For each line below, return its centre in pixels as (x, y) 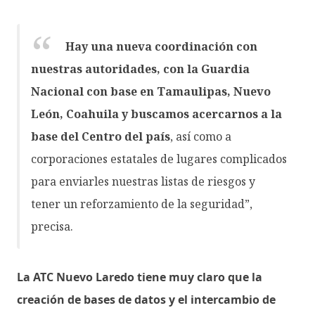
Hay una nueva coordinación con (161, 47)
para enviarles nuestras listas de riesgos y (143, 182)
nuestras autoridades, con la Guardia (140, 69)
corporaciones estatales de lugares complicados (159, 159)
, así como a (201, 137)
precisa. (53, 227)
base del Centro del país (101, 137)
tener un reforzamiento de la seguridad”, (142, 204)
